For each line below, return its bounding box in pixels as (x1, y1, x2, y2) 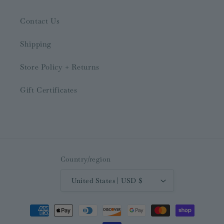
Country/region (60, 154, 111, 164)
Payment (17, 200, 51, 211)
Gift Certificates (20, 84, 77, 94)
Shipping (20, 38, 52, 48)
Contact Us (20, 15, 60, 25)
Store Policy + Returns (20, 61, 99, 71)
